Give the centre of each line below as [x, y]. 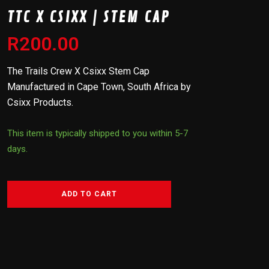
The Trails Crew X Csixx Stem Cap [79, 71]
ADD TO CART [89, 194]
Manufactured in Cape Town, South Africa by [99, 87]
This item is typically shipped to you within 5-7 [98, 133]
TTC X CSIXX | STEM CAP [89, 17]
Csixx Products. [41, 102]
